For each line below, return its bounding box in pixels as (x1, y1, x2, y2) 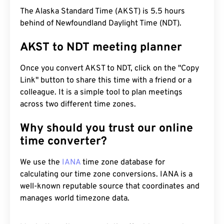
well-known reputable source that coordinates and (20, 181, 199, 191)
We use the (20, 157, 62, 167)
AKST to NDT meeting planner (20, 40, 182, 55)
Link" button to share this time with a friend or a (20, 75, 191, 85)
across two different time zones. (20, 99, 136, 109)
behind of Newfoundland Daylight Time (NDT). (20, 18, 181, 28)
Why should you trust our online (20, 121, 193, 136)
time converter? (20, 134, 107, 149)
